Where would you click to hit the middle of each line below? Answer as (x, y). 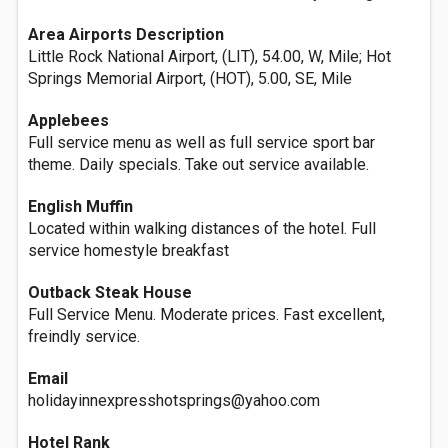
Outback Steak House (110, 292)
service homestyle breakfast (128, 250)
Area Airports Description (126, 34)
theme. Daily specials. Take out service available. (198, 164)
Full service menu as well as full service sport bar (201, 142)
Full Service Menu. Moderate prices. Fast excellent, (206, 314)
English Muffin (80, 206)
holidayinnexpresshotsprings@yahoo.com (174, 400)
